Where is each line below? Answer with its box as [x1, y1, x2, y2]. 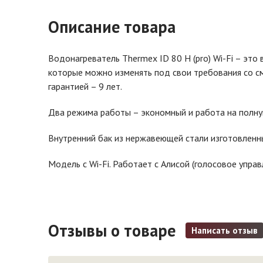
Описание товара [48, 16, 176, 38]
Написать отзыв [191, 225, 258, 236]
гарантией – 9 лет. [48, 80, 122, 92]
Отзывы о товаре [48, 220, 180, 241]
